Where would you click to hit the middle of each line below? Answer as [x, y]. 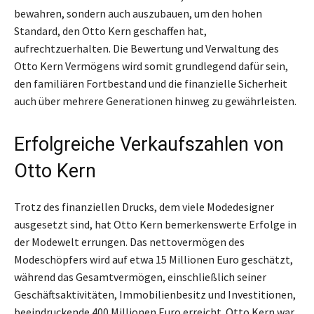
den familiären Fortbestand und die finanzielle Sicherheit [151, 83]
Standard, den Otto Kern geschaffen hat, [110, 30]
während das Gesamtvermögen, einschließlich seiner [140, 277]
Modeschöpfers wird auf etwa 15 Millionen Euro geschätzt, [153, 259]
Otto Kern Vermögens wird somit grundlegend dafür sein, [151, 66]
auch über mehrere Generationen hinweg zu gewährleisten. [155, 101]
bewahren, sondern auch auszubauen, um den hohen [138, 13]
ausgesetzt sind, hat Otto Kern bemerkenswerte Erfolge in [155, 224]
